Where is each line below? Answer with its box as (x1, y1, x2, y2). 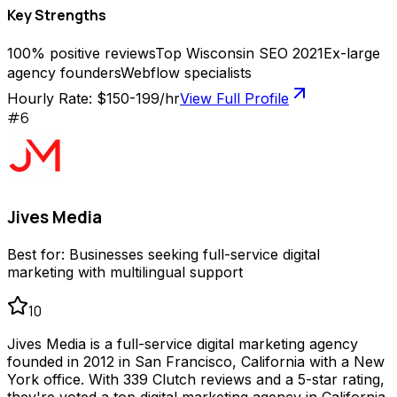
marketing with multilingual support (7, 262, 243, 281)
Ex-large (323, 44, 380, 63)
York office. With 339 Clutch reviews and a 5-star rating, (7, 370, 385, 388)
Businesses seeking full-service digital (69, 245, 320, 263)
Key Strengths (7, 5, 106, 26)
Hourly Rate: (7, 90, 97, 108)
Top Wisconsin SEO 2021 (155, 44, 323, 63)
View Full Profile (180, 90, 289, 108)
